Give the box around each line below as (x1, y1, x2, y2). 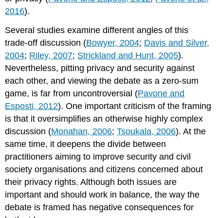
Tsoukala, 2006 (117, 126, 176, 136)
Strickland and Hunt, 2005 (77, 50, 179, 60)
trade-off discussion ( (5, 37, 87, 48)
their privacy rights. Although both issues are (5, 177, 177, 187)
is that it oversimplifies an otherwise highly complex (5, 113, 203, 124)
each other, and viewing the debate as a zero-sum (5, 75, 199, 86)
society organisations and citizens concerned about (5, 164, 203, 174)
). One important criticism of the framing (58, 101, 212, 111)
